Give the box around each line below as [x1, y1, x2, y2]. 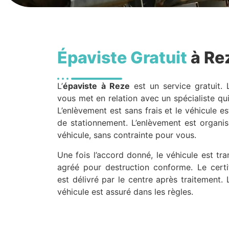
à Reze [101, 81, 130, 91]
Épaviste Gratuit [57, 48, 187, 68]
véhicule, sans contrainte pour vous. [57, 130, 196, 141]
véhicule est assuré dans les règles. [57, 186, 193, 197]
